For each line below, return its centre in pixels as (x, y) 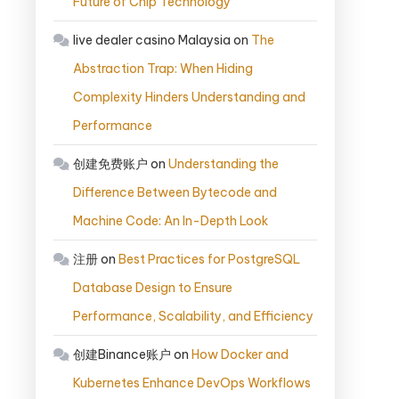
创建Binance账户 (122, 355)
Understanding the (224, 164)
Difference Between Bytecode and (175, 193)
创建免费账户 (110, 164)
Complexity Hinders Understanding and (189, 98)
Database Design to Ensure (153, 288)
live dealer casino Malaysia (152, 41)
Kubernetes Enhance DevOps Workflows (192, 383)
